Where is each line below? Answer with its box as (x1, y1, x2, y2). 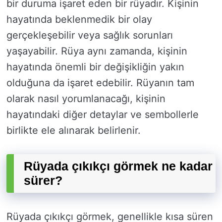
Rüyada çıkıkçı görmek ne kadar (24, 159, 213, 173)
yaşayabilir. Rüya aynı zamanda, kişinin (6, 45, 187, 57)
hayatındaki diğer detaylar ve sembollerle (6, 109, 199, 121)
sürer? (24, 173, 62, 188)
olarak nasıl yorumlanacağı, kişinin (6, 93, 166, 105)
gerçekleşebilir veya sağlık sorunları (6, 29, 173, 42)
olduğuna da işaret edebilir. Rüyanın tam (6, 77, 194, 89)
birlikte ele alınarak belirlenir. (6, 124, 141, 137)
